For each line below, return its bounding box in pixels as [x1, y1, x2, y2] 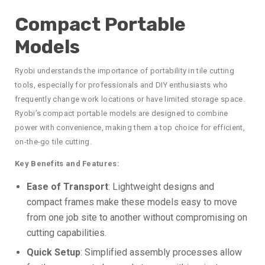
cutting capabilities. [27, 227, 106, 238]
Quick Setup [27, 246, 80, 258]
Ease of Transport [27, 180, 108, 192]
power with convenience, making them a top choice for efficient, [15, 122, 245, 132]
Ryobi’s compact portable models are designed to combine [15, 108, 228, 118]
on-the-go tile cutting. [15, 137, 92, 146]
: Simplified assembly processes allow [80, 246, 242, 258]
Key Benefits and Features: [15, 159, 119, 168]
